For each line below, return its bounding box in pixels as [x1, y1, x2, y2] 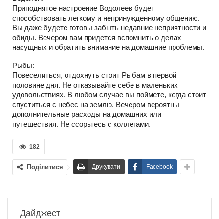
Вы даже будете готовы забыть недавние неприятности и [12, 23, 206, 32]
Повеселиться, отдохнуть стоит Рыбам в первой [12, 70, 176, 79]
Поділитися [27, 163, 63, 171]
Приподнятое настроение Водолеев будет [12, 3, 154, 12]
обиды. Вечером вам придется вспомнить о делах [12, 33, 181, 42]
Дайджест [20, 208, 60, 218]
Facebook [146, 163, 173, 170]
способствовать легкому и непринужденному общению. [12, 13, 199, 22]
